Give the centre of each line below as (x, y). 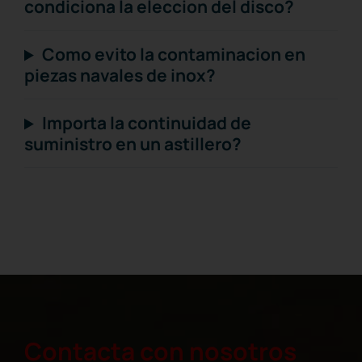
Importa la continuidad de (147, 123)
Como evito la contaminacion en (174, 55)
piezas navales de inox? (120, 76)
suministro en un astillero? (133, 144)
